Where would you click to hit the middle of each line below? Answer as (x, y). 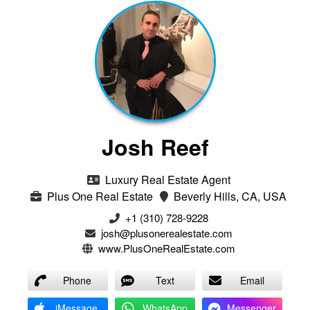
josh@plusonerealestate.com (166, 232)
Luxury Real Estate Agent (166, 179)
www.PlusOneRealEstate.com (166, 248)
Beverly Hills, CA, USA (229, 196)
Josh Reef (155, 146)
